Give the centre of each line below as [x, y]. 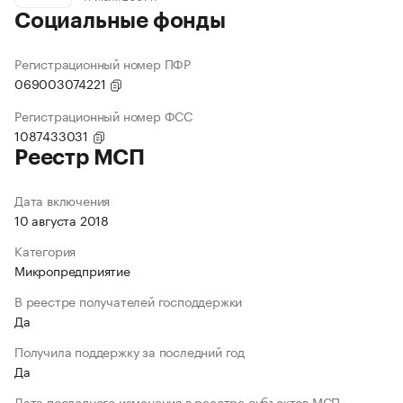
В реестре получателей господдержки [129, 301]
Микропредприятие [72, 270]
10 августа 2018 [62, 220]
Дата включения [63, 200]
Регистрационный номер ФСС [103, 116]
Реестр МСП [80, 158]
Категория [45, 251]
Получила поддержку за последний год [130, 351]
